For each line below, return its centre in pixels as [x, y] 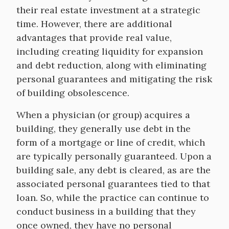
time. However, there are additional [94, 24]
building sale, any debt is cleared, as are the [113, 170]
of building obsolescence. [73, 93]
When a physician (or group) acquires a [103, 115]
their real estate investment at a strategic [108, 10]
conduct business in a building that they [106, 211]
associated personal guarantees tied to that [113, 184]
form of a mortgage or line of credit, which [111, 142]
